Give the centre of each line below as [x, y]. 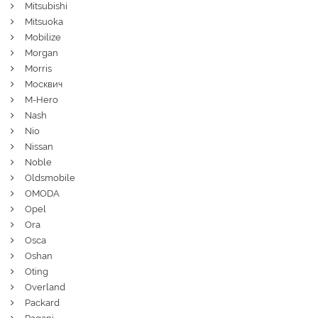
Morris [38, 68]
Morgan [42, 53]
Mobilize [43, 37]
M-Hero [42, 99]
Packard [42, 302]
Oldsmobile [50, 177]
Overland [45, 287]
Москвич [44, 84]
